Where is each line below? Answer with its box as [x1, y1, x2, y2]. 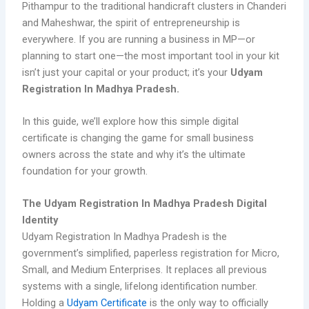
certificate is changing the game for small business [22, 132, 255, 145]
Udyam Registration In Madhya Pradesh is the [22, 230, 228, 243]
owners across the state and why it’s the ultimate [22, 148, 246, 161]
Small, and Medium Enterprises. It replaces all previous [22, 263, 268, 277]
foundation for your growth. [22, 165, 148, 178]
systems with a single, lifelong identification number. [22, 280, 258, 293]
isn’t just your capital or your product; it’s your [22, 66, 231, 79]
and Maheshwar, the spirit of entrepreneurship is [22, 16, 241, 29]
